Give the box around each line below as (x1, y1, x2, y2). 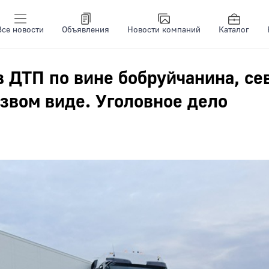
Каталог (219, 25, 249, 35)
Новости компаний (127, 25, 201, 35)
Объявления (62, 25, 109, 35)
